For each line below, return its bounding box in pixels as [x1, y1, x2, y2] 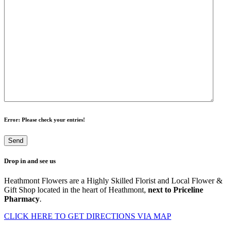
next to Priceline [148, 185, 203, 195]
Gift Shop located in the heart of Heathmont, [4, 185, 148, 195]
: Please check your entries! [18, 116, 85, 123]
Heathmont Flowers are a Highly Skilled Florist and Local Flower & [4, 176, 222, 185]
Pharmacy [4, 195, 40, 204]
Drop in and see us [4, 157, 56, 165]
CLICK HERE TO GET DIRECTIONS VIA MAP [4, 212, 171, 221]
